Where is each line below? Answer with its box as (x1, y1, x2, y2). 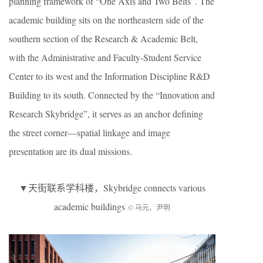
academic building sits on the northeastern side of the (9, 13, 204, 26)
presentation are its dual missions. (9, 144, 132, 157)
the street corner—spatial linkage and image (9, 126, 170, 139)
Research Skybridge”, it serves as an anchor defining (9, 107, 203, 120)
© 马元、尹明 (128, 202, 170, 212)
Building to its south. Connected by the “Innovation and (9, 88, 215, 101)
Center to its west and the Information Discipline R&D (9, 69, 210, 82)
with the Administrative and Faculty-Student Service (9, 50, 201, 63)
